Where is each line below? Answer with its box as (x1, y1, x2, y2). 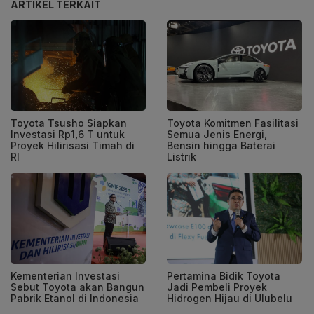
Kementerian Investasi (11, 269, 120, 282)
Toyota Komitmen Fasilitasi (167, 116, 299, 129)
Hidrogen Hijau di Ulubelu (167, 292, 292, 304)
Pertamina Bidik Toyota (167, 269, 280, 282)
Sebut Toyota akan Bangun (11, 280, 144, 293)
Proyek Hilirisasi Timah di (11, 139, 135, 151)
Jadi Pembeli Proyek (167, 280, 267, 293)
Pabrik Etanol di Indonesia (11, 292, 139, 304)
